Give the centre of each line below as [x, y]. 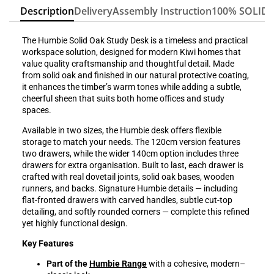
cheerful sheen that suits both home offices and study [123, 99]
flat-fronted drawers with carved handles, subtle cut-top [127, 200]
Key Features [48, 244]
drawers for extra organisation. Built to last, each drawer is [133, 165]
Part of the [68, 264]
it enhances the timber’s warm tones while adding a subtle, [132, 87]
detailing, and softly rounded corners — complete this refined [136, 212]
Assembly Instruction [162, 11]
